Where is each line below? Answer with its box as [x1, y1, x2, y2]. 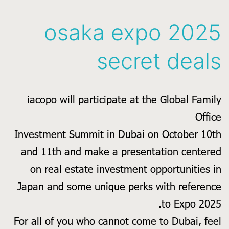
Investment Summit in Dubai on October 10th [14, 128, 221, 141]
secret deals [97, 48, 221, 75]
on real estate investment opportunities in [30, 163, 221, 175]
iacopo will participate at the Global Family [27, 93, 221, 106]
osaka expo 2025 [44, 19, 221, 46]
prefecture [119, 9, 170, 21]
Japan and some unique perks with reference [17, 180, 221, 193]
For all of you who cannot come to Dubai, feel [14, 215, 221, 227]
